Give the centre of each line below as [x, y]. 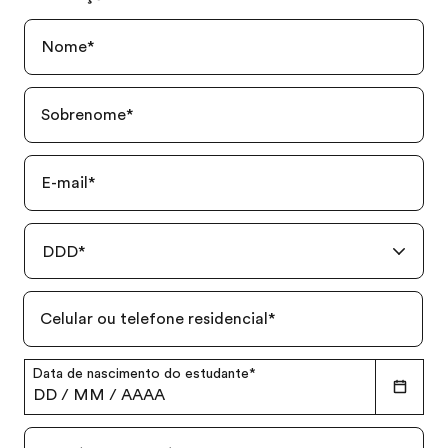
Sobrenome [83, 114]
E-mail [64, 182]
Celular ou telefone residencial [154, 318]
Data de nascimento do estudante [140, 372]
